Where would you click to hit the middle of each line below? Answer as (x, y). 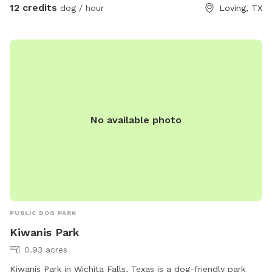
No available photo (136, 120)
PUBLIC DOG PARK (43, 213)
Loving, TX (241, 8)
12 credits (33, 8)
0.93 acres (46, 250)
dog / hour (80, 8)
